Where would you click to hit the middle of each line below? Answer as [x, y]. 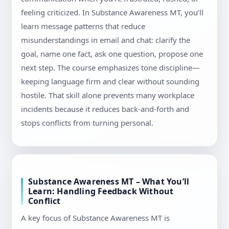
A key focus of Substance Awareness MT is [95, 218]
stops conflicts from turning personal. [87, 123]
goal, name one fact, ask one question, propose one [112, 54]
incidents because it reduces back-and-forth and [105, 109]
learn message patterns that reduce [83, 26]
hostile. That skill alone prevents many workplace [108, 95]
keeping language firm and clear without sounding [110, 82]
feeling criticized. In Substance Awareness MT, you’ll [112, 13]
